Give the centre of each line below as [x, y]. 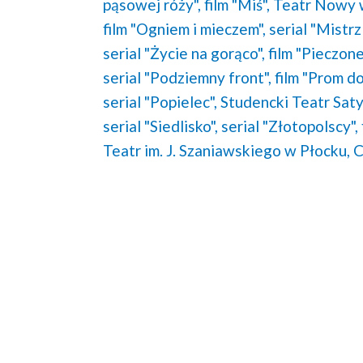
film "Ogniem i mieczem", [184, 28]
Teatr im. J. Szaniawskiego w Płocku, [226, 150]
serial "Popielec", [160, 101]
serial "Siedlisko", [160, 126]
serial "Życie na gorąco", [184, 53]
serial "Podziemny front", [187, 77]
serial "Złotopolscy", [289, 126]
